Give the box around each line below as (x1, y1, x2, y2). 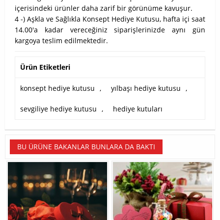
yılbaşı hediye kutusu (111, 83, 181, 93)
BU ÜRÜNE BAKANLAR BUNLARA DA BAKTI (17, 142, 155, 152)
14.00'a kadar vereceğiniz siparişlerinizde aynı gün (15, 25, 205, 35)
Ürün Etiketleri (20, 62, 70, 72)
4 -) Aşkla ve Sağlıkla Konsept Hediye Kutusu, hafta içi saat (15, 14, 205, 24)
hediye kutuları (113, 104, 163, 114)
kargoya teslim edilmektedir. (15, 36, 108, 46)
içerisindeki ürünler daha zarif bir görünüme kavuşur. (15, 3, 192, 13)
